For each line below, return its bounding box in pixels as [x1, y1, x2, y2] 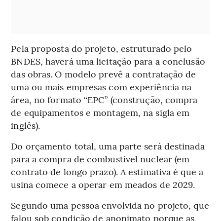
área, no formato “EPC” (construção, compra [11, 93, 198, 106]
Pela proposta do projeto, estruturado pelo [11, 41, 192, 54]
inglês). [11, 118, 40, 131]
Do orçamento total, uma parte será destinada [11, 139, 205, 152]
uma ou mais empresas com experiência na [11, 80, 192, 93]
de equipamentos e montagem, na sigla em [11, 106, 190, 118]
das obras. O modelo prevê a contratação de [11, 67, 196, 80]
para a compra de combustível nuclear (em [11, 152, 190, 165]
